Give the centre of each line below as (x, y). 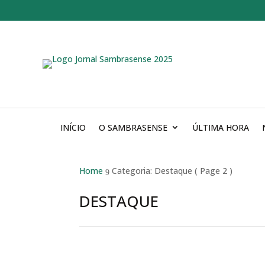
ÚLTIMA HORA (221, 127)
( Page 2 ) (213, 170)
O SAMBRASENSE (133, 127)
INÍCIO (73, 127)
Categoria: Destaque (152, 170)
